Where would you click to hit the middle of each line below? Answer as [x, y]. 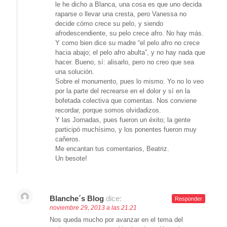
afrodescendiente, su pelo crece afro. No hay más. [129, 33]
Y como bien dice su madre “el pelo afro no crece [127, 43]
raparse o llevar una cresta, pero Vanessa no [121, 14]
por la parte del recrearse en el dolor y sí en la [123, 91]
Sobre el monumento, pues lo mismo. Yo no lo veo [129, 82]
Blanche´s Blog [77, 199]
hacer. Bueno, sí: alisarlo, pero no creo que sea [125, 62]
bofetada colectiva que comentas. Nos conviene [126, 101]
